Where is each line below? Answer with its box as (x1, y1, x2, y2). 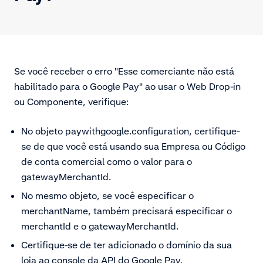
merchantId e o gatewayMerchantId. (21, 220, 178, 232)
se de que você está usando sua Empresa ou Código (21, 140, 245, 152)
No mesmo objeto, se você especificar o (21, 189, 194, 201)
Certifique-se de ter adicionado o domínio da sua (21, 238, 232, 251)
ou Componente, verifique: (14, 95, 129, 107)
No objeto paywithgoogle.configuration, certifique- (21, 124, 240, 137)
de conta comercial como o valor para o (21, 155, 192, 167)
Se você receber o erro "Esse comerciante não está (14, 65, 234, 77)
